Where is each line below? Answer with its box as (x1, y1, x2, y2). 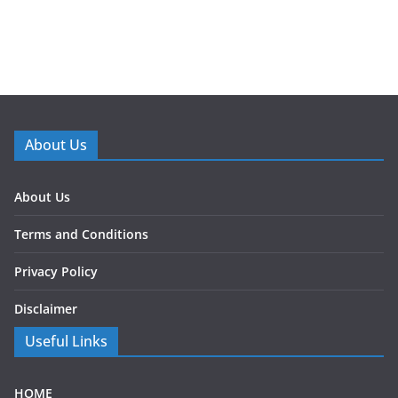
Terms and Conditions (14, 226, 148, 243)
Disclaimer (14, 300, 77, 318)
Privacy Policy (14, 263, 98, 281)
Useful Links (25, 331, 107, 352)
